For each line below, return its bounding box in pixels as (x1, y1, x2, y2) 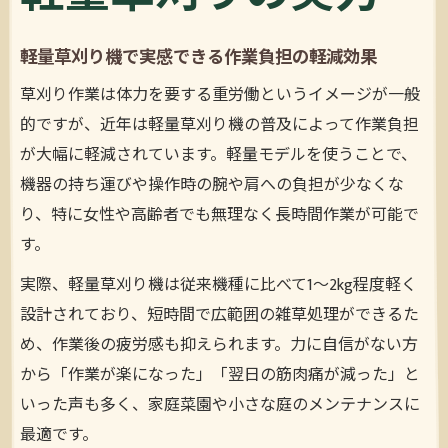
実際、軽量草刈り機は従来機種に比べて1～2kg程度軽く (20, 272, 417, 300)
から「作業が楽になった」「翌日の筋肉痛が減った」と (20, 362, 420, 390)
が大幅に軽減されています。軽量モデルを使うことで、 (20, 142, 417, 170)
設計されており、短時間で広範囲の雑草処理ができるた (20, 302, 419, 330)
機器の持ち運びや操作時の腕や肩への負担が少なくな (20, 172, 404, 200)
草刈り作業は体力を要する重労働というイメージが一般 (20, 82, 420, 110)
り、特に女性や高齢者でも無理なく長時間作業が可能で (20, 202, 419, 230)
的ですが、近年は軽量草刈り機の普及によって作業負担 (20, 112, 419, 140)
